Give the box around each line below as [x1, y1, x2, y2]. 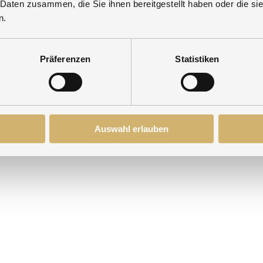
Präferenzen [39, 53, 91, 64]
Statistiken [175, 53, 220, 64]
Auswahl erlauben [95, 123, 168, 134]
